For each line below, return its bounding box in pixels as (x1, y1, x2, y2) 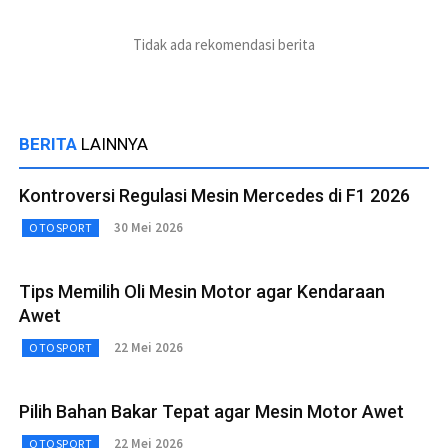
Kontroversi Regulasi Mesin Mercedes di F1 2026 (19, 184, 410, 206)
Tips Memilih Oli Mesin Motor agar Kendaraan (19, 280, 385, 302)
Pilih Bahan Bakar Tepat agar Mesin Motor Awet (19, 400, 404, 422)
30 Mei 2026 (114, 219, 183, 237)
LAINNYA (81, 133, 148, 154)
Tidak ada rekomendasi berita (133, 34, 315, 54)
